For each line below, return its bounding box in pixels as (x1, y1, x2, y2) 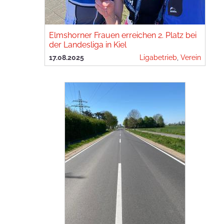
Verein (180, 53, 201, 61)
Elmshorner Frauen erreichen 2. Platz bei (49, 30, 196, 40)
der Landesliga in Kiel (49, 40, 126, 49)
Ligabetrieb (139, 53, 177, 61)
